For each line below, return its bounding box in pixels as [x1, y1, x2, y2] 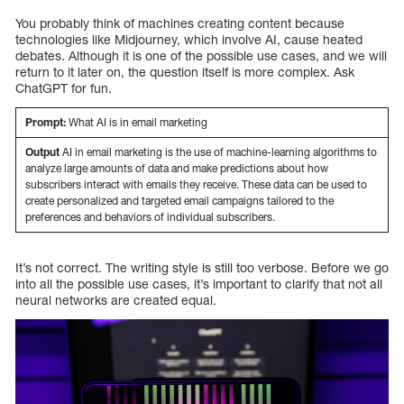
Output [25, 145, 60, 160]
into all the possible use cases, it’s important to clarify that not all [15, 276, 382, 292]
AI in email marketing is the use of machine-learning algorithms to [60, 145, 377, 160]
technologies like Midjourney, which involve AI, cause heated [15, 32, 363, 48]
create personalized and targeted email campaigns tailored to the [25, 194, 334, 208]
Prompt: [25, 115, 66, 130]
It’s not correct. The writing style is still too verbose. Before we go [15, 260, 389, 276]
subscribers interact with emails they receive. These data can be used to [25, 178, 367, 192]
